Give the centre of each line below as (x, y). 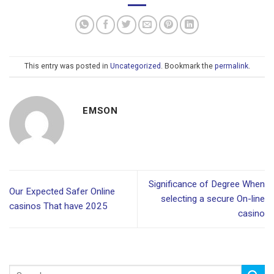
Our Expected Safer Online (62, 192)
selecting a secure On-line (213, 199)
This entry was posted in (67, 66)
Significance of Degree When (207, 184)
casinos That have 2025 (58, 206)
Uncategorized (135, 66)
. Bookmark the (187, 66)
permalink (231, 66)
